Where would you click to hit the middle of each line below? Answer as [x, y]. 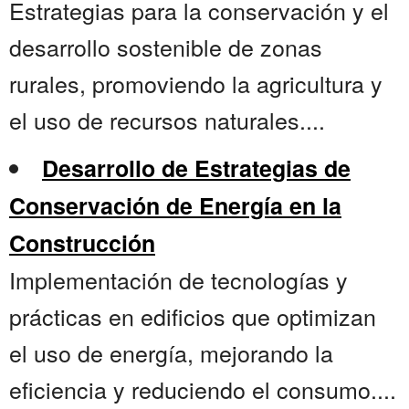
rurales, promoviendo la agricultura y [196, 84]
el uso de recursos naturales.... [167, 120]
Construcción [82, 243]
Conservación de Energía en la [175, 206]
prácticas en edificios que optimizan [193, 316]
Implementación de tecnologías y [178, 280]
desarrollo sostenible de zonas [166, 47]
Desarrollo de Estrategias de [196, 168]
